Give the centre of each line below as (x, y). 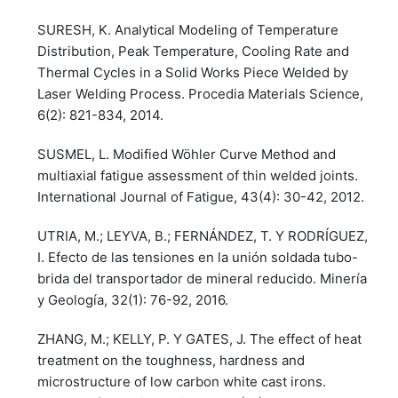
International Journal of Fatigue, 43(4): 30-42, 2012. (201, 196)
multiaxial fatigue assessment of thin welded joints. (198, 175)
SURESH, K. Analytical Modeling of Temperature (188, 29)
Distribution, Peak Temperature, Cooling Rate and (194, 51)
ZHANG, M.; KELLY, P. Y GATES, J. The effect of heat (200, 339)
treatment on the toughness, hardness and (171, 360)
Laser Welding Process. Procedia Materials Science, (201, 93)
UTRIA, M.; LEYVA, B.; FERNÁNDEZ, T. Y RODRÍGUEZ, (203, 235)
